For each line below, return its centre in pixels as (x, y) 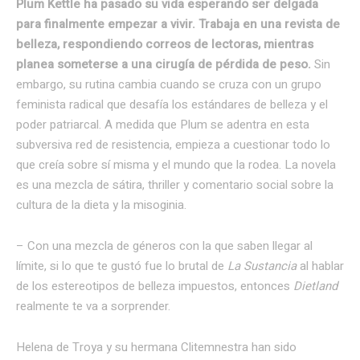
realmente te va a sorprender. (93, 306)
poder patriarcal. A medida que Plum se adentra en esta (163, 124)
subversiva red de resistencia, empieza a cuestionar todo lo (173, 144)
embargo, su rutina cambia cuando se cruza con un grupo (169, 84)
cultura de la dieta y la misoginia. (101, 205)
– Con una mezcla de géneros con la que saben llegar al (164, 245)
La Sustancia (262, 266)
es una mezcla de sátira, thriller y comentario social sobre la (175, 184)
